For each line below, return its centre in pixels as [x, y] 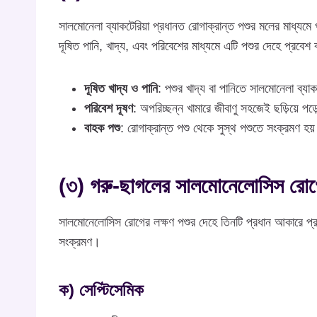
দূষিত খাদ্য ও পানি [121, 89]
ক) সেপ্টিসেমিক [101, 290]
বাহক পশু [102, 128]
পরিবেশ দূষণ [109, 109]
